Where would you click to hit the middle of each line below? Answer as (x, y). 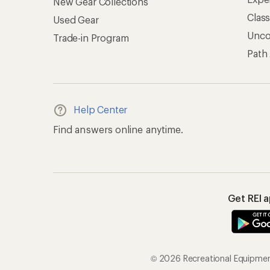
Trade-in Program (91, 38)
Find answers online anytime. (118, 129)
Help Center (101, 109)
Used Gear (76, 20)
